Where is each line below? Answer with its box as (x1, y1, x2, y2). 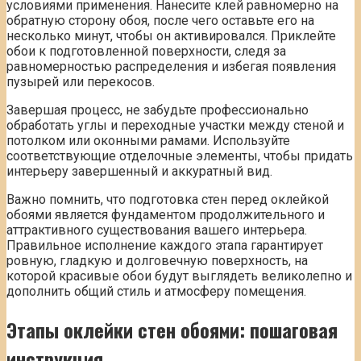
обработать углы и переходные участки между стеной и (6, 118, 344, 134)
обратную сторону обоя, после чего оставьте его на (6, 13, 314, 29)
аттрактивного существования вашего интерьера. (6, 222, 307, 239)
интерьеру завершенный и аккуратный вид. (6, 164, 272, 180)
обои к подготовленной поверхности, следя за (6, 44, 286, 60)
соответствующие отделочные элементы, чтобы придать (6, 148, 353, 164)
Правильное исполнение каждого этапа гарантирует (6, 238, 323, 254)
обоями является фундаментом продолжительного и (6, 207, 325, 223)
